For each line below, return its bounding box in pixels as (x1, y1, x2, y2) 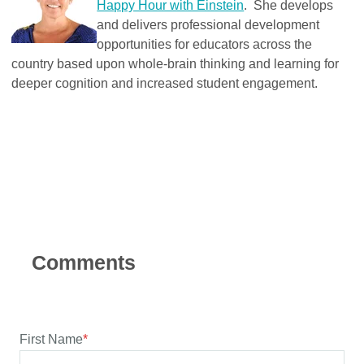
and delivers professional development (97, 17, 320, 32)
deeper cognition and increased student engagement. (11, 76, 322, 90)
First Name (19, 331, 84, 346)
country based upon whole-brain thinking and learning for (11, 56, 340, 71)
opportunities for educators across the (97, 37, 313, 51)
